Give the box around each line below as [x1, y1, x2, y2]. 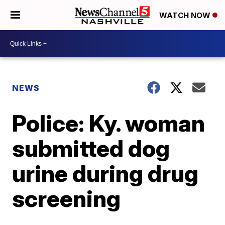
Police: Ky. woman [12, 109, 205, 137]
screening [12, 184, 121, 212]
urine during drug [12, 159, 199, 187]
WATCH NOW [159, 11, 212, 21]
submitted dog [12, 134, 170, 162]
